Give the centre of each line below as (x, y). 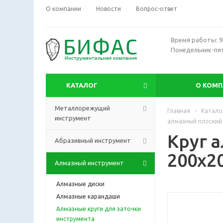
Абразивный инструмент (93, 140)
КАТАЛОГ (82, 85)
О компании (63, 9)
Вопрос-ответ (157, 9)
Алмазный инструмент (89, 163)
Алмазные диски (80, 184)
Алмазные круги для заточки (99, 209)
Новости (109, 9)
